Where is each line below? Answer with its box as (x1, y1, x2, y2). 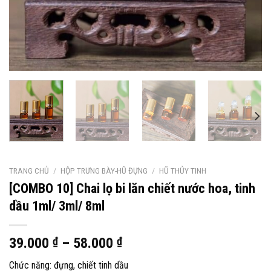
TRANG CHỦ (9, 165, 49, 175)
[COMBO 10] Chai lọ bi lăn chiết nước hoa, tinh (9, 180, 255, 196)
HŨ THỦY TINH (159, 165, 207, 175)
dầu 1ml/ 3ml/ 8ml (9, 197, 105, 214)
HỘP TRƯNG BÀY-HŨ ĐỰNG (60, 165, 148, 175)
